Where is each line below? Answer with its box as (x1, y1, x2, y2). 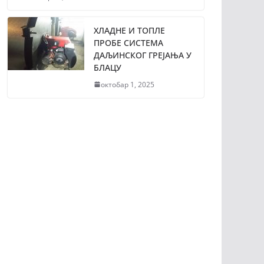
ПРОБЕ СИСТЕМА (94, 37, 163, 48)
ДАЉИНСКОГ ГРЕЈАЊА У (94, 49, 192, 61)
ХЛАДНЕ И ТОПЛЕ (94, 24, 165, 36)
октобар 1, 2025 (101, 79, 154, 90)
